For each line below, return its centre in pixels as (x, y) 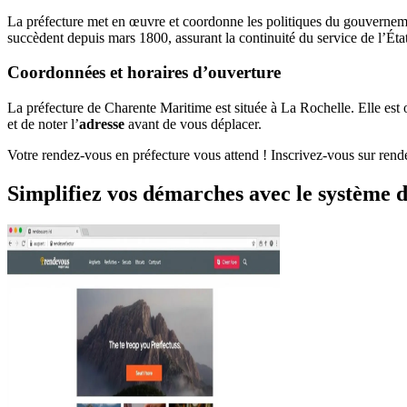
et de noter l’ (43, 124)
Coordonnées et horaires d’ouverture (144, 73)
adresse (102, 124)
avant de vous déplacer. (193, 124)
